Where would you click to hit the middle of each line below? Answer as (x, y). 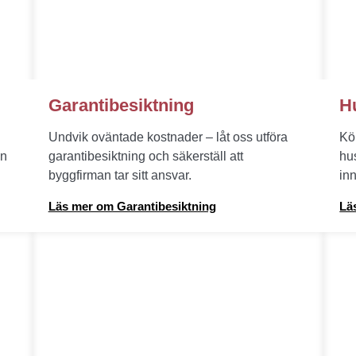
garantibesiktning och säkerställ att (145, 156)
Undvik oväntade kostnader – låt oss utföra (168, 137)
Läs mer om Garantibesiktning (132, 206)
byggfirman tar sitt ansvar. (120, 175)
